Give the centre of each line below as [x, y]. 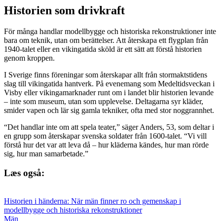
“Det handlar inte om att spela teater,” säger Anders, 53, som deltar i [109, 127]
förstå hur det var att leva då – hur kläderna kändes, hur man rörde [106, 145]
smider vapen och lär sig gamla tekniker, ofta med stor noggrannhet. [109, 110]
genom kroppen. [29, 58]
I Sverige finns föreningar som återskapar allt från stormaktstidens [106, 75]
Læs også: [24, 173]
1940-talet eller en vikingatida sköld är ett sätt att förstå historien [103, 49]
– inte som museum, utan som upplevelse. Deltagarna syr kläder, [104, 102]
